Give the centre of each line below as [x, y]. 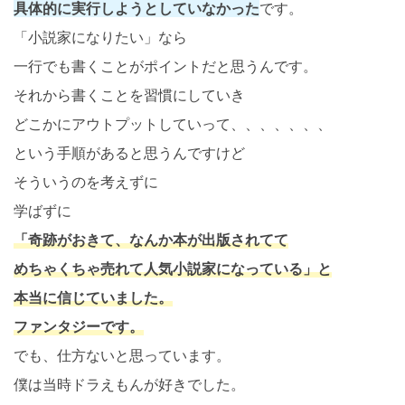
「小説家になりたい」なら [100, 38]
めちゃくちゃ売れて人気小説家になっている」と [173, 269]
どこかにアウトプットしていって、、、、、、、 [173, 124]
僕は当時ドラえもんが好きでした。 [129, 385]
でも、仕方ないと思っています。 [122, 356]
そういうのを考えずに [86, 182]
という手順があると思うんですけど [129, 153]
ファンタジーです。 [79, 327]
